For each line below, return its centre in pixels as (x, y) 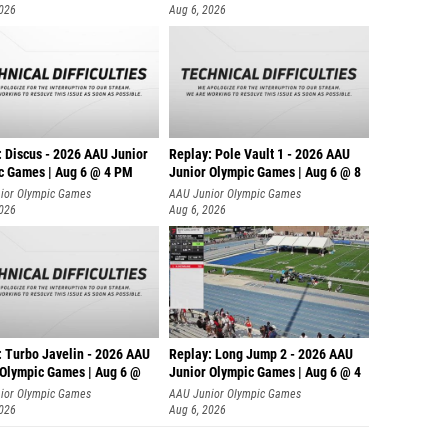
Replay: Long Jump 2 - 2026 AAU (261, 349)
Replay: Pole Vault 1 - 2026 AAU (259, 149)
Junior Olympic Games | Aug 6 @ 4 (265, 367)
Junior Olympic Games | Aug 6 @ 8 (265, 167)
